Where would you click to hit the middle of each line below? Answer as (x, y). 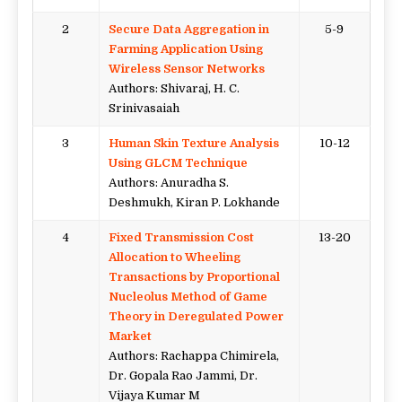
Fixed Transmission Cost (181, 237)
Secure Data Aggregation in (188, 29)
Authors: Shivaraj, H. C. (174, 88)
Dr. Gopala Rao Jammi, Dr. (183, 375)
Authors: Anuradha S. (168, 182)
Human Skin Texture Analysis (193, 143)
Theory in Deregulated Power (196, 316)
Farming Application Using (185, 48)
